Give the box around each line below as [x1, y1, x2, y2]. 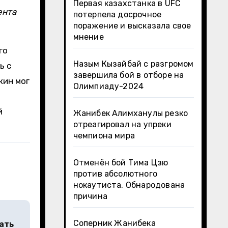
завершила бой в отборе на [73, 70, 184, 80]
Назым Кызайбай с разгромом [73, 59, 194, 69]
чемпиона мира [73, 131, 135, 140]
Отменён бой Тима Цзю [73, 158, 168, 167]
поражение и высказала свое [73, 21, 191, 31]
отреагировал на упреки [73, 120, 172, 129]
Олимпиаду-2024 [73, 81, 144, 91]
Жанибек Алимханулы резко [73, 108, 188, 118]
